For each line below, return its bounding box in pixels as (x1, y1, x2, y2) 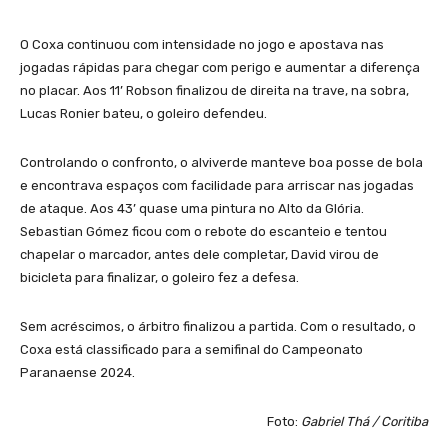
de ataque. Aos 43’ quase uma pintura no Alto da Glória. (20, 201, 364, 217)
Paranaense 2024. (20, 365, 138, 381)
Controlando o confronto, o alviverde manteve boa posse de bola (20, 155, 423, 171)
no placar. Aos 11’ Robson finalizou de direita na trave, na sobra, (20, 83, 409, 99)
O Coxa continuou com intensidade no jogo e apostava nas (20, 37, 384, 53)
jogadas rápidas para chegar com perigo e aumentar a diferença (20, 60, 420, 76)
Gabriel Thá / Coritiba (301, 414, 428, 430)
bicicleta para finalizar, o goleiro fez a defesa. (20, 270, 299, 286)
